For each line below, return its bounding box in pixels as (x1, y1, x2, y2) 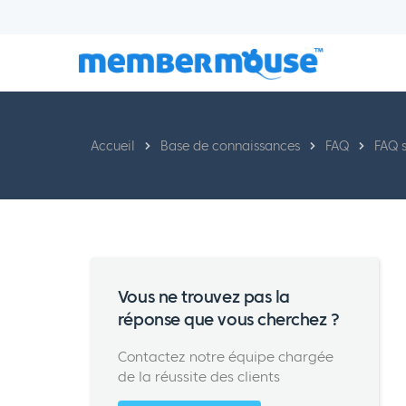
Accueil (90, 137, 135, 154)
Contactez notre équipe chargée (117, 347, 333, 365)
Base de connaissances (159, 137, 300, 154)
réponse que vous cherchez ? (117, 308, 340, 330)
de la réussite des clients (117, 367, 280, 385)
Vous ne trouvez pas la (117, 285, 290, 307)
